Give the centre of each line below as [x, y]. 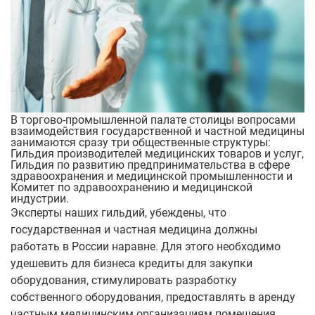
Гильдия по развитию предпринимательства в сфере [150, 165]
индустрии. [40, 198]
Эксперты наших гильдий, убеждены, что [118, 212]
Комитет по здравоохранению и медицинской [131, 187]
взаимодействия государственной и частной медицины [157, 131]
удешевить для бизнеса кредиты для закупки [131, 263]
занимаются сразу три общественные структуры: [141, 142]
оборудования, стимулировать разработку [124, 280]
